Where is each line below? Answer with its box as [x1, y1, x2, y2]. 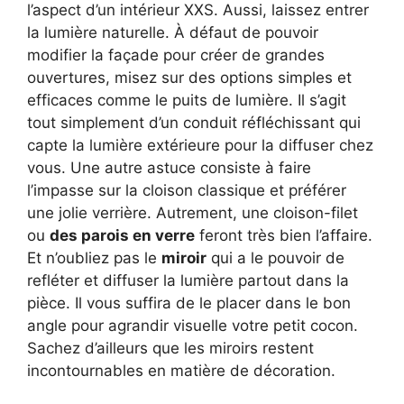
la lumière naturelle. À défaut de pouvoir [27, 23, 318, 41]
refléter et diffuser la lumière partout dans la [27, 271, 349, 289]
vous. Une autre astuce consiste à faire [27, 158, 311, 177]
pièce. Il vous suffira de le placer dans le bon [27, 293, 351, 312]
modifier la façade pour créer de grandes [27, 45, 325, 64]
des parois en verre [50, 225, 195, 244]
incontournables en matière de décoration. [27, 361, 335, 380]
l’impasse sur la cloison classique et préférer [27, 180, 346, 199]
